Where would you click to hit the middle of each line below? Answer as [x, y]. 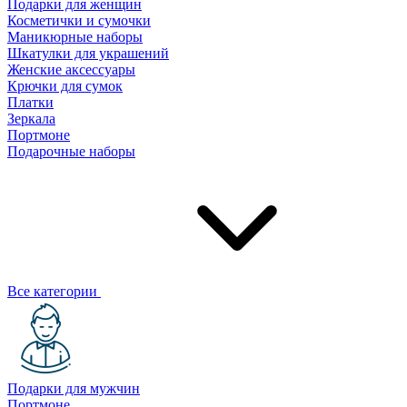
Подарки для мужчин [74, 388]
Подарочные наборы [71, 151]
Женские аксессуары [71, 69]
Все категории [54, 291]
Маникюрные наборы [75, 37]
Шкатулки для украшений [88, 53]
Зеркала [31, 119]
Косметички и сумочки [79, 20]
